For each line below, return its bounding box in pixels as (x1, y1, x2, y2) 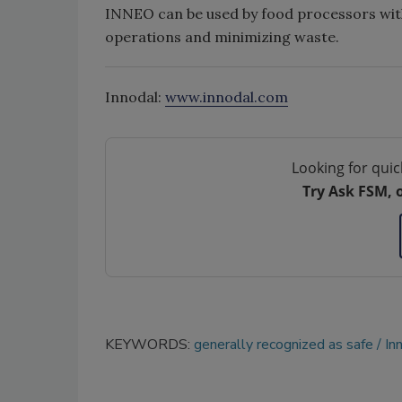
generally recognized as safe (194, 335, 373, 354)
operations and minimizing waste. (105, 28, 339, 46)
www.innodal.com (165, 88, 288, 106)
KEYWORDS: (105, 335, 194, 354)
